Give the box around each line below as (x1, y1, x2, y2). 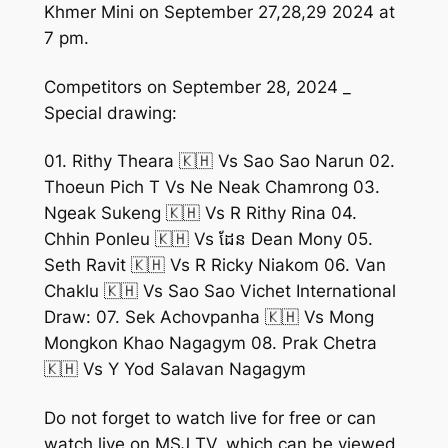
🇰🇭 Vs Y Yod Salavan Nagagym (43, 359, 306, 380)
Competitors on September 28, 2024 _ (43, 76, 351, 97)
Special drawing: (43, 102, 177, 123)
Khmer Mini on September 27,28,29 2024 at (43, 2, 395, 23)
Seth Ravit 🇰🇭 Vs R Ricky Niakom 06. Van (43, 255, 386, 276)
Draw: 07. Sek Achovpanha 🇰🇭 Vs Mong (43, 307, 374, 328)
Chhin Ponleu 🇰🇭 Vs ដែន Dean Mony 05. (43, 229, 373, 250)
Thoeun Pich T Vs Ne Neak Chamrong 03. (43, 177, 380, 198)
